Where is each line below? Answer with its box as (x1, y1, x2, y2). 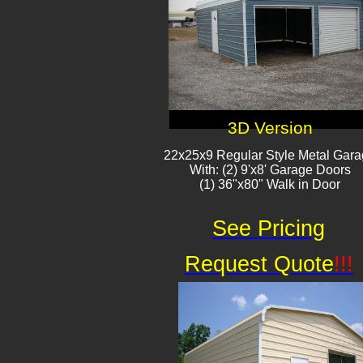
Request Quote (185, 252, 334, 276)
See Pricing (212, 216, 325, 241)
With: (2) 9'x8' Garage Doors (189, 163, 351, 177)
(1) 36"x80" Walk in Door (199, 177, 340, 191)
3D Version (227, 118, 313, 138)
